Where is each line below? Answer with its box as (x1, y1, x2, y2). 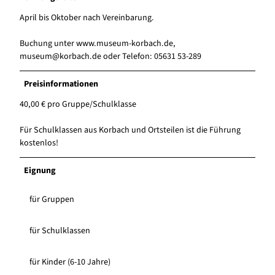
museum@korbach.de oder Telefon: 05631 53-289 (20, 50, 201, 63)
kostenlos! (20, 137, 58, 150)
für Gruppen (29, 193, 74, 206)
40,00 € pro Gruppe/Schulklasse (20, 98, 136, 111)
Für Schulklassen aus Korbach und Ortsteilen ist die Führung (20, 124, 241, 137)
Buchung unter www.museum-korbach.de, (20, 37, 176, 50)
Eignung (24, 165, 56, 177)
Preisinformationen (24, 78, 99, 91)
